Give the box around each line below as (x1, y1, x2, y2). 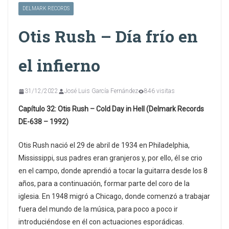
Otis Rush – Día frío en (18, 25, 198, 48)
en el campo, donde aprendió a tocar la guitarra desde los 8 (18, 167, 208, 175)
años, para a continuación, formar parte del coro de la (18, 179, 190, 188)
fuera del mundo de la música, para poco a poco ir (18, 205, 178, 214)
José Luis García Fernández (64, 87, 138, 95)
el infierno (18, 54, 100, 77)
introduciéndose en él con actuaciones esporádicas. (18, 218, 184, 226)
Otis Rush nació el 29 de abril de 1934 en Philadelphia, (18, 141, 190, 150)
